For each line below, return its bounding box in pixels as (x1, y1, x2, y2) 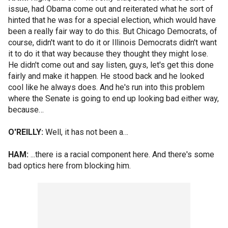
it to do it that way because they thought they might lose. (8, 49, 208, 59)
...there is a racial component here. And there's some (28, 150, 214, 159)
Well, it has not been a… (43, 127, 128, 137)
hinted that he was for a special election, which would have (8, 15, 216, 25)
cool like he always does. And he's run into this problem (8, 82, 205, 92)
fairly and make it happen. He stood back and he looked (8, 71, 204, 81)
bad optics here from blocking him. (8, 161, 131, 170)
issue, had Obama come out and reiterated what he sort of (8, 4, 213, 14)
